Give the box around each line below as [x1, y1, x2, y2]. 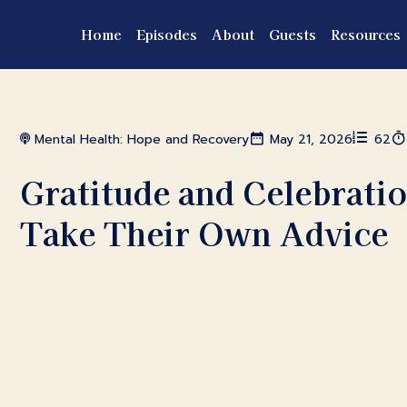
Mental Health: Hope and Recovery [35, 130, 250, 150]
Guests [269, 25, 316, 45]
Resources [331, 25, 401, 45]
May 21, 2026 [270, 130, 353, 150]
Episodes [136, 25, 197, 45]
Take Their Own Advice [20, 209, 389, 256]
